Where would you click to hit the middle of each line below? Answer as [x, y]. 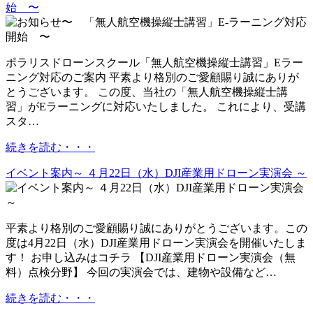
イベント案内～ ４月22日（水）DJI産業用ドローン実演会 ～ [156, 173]
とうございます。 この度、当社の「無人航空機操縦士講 [147, 92]
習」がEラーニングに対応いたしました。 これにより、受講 [156, 107]
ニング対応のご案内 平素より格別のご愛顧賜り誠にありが [152, 78]
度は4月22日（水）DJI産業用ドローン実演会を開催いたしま [156, 243]
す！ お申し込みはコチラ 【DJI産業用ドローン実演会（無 [151, 258]
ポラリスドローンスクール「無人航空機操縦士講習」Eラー [154, 63]
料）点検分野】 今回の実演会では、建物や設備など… [141, 272]
